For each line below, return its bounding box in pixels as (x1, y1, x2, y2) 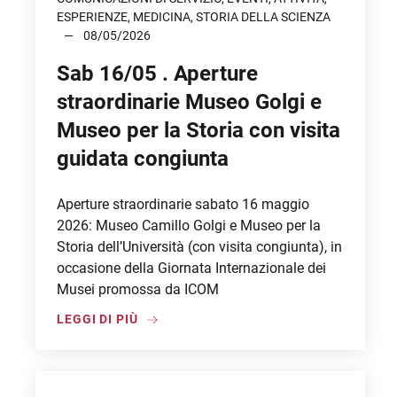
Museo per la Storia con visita (57, 118, 340, 143)
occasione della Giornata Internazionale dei (57, 260, 326, 276)
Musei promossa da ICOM (57, 281, 219, 298)
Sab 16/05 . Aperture (57, 61, 258, 86)
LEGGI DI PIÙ (57, 312, 138, 326)
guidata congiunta (57, 146, 229, 171)
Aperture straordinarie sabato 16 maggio (57, 196, 309, 213)
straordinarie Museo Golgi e (57, 90, 322, 114)
